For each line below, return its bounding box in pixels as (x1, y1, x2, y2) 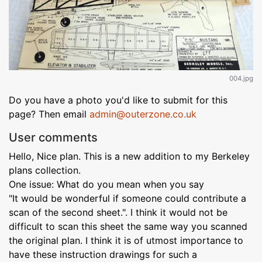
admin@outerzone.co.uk (89, 108, 196, 120)
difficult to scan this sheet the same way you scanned (9, 220, 247, 232)
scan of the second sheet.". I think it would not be (9, 206, 227, 218)
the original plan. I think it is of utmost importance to (9, 234, 243, 246)
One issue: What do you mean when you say (9, 178, 204, 190)
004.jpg (229, 74, 253, 82)
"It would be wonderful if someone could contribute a (9, 192, 246, 204)
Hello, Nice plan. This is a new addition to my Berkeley (9, 150, 250, 162)
